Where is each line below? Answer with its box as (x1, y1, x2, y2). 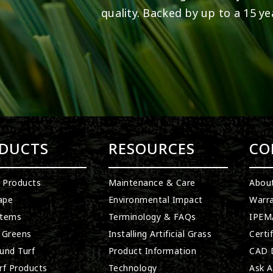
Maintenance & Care (108, 177, 196, 189)
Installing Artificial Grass (108, 228, 212, 240)
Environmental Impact (108, 194, 203, 206)
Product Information (108, 245, 197, 257)
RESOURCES (108, 138, 195, 160)
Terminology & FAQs (108, 211, 196, 223)
